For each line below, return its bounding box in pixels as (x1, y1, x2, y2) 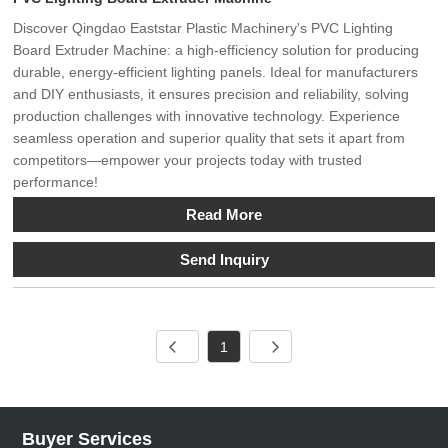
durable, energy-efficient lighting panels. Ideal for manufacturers (13, 63, 419, 80)
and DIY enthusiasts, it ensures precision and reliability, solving (13, 85, 410, 102)
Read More (186, 205, 262, 223)
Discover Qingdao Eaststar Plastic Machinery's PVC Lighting (13, 19, 394, 36)
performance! (13, 173, 99, 190)
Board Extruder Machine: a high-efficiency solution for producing (13, 41, 420, 58)
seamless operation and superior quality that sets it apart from (13, 129, 406, 146)
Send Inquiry (179, 250, 269, 268)
